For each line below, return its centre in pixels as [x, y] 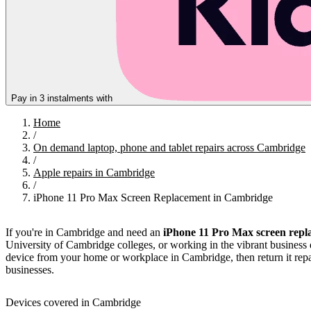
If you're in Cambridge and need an [84, 232]
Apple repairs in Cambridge [94, 172]
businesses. [30, 269]
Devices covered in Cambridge [73, 303]
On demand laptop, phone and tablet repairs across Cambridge [169, 147]
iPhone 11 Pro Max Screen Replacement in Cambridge [153, 197]
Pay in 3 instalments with [63, 98]
